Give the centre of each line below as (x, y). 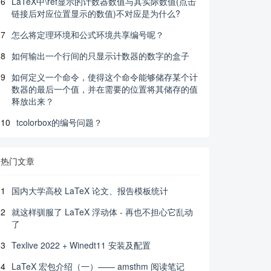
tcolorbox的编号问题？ (59, 122)
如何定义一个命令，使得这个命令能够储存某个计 (105, 77)
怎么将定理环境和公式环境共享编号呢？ (88, 34)
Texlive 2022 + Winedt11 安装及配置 (81, 245)
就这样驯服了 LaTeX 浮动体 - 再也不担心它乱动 (102, 212)
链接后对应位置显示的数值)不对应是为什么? (96, 13)
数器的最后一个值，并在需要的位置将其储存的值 (105, 89)
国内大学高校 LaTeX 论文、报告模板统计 (90, 191)
